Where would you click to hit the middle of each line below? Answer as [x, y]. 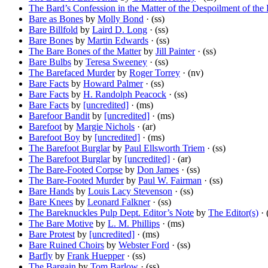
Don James [158, 170]
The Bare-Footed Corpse [76, 170]
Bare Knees [51, 202]
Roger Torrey [155, 73]
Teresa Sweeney [116, 62]
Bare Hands [51, 191]
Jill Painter [175, 51]
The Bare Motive [61, 224]
